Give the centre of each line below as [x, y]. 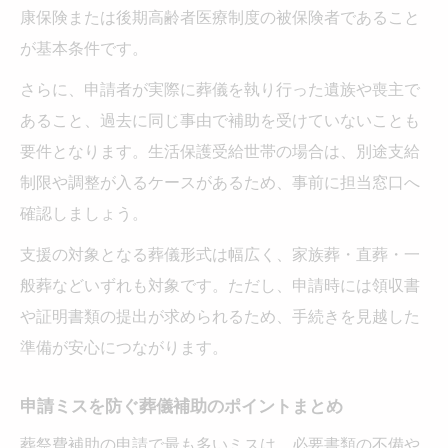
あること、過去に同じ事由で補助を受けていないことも [220, 119]
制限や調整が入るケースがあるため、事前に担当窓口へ [220, 181]
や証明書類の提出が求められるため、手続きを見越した [220, 315]
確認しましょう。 [84, 212]
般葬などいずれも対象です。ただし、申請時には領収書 [220, 284]
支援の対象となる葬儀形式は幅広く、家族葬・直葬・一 [220, 253]
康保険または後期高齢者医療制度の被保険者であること [220, 16]
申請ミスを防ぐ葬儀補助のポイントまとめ [181, 405]
